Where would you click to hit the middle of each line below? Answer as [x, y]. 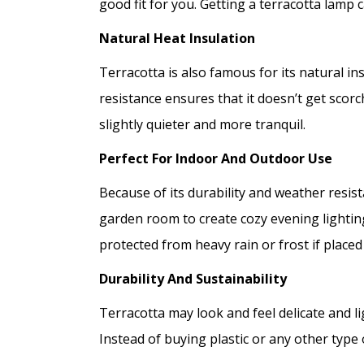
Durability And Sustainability [193, 279]
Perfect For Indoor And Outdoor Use [216, 158]
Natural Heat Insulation [177, 38]
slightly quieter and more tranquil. [202, 124]
